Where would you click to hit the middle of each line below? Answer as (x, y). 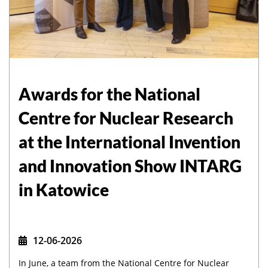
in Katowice (64, 190)
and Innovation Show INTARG (130, 166)
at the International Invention (130, 142)
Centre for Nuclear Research (126, 118)
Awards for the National (109, 94)
